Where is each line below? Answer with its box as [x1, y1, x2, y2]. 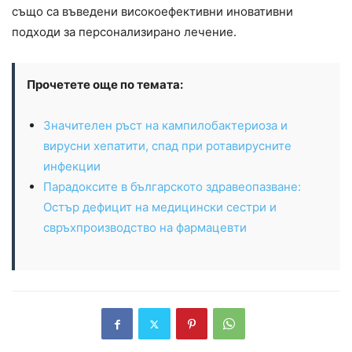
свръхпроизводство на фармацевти [43, 220, 247, 236]
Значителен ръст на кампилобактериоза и [43, 118, 288, 134]
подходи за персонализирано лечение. [12, 24, 236, 40]
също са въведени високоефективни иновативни [12, 4, 293, 20]
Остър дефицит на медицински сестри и [43, 200, 277, 215]
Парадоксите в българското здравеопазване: [43, 179, 301, 195]
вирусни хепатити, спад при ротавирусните [43, 138, 291, 154]
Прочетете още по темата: [27, 77, 183, 93]
